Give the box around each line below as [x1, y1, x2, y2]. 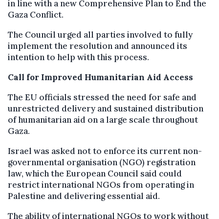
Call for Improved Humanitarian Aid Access [8, 71, 193, 83]
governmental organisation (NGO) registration [8, 156, 196, 168]
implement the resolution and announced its [8, 40, 187, 51]
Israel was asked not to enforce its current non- [8, 145, 202, 156]
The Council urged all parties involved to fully [8, 29, 193, 40]
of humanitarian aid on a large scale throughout [8, 114, 198, 125]
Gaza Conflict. [8, 9, 64, 20]
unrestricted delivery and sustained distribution [8, 103, 203, 114]
